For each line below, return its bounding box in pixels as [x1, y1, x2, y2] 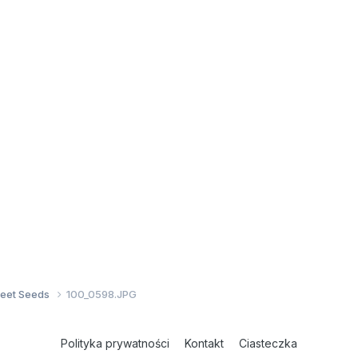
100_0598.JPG [66, 287, 137, 300]
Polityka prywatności [61, 336, 169, 350]
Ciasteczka [239, 336, 297, 350]
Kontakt [185, 336, 224, 350]
